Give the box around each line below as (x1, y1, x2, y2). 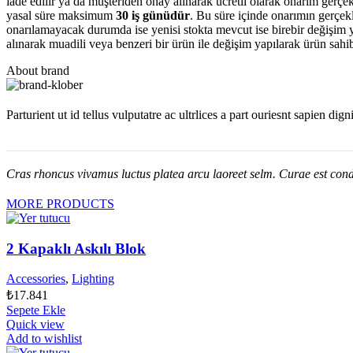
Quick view (6, 318, 65, 332)
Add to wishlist (6, 332, 82, 346)
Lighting (72, 272, 114, 286)
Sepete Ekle (6, 303, 65, 318)
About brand (6, 63, 69, 77)
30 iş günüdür (116, 8, 190, 22)
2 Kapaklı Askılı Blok (6, 240, 146, 257)
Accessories (6, 272, 65, 286)
